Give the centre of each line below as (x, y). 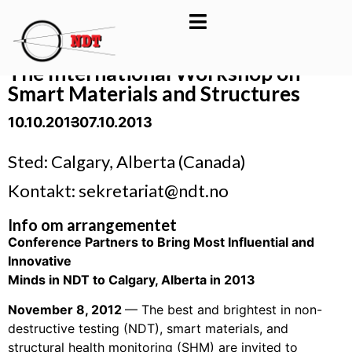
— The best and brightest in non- (224, 310)
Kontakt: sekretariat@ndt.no (118, 190)
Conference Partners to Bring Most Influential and (161, 242)
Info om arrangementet (92, 224)
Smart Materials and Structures (154, 93)
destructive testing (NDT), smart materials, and (148, 329)
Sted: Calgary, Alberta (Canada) (127, 161)
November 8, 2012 (66, 310)
